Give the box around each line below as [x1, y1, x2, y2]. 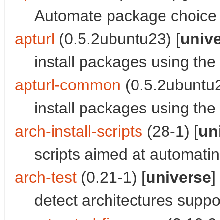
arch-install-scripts [15, 122, 142, 140]
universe [146, 168, 211, 187]
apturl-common [15, 76, 121, 94]
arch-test [15, 168, 77, 187]
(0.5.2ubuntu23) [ [55, 30, 180, 48]
